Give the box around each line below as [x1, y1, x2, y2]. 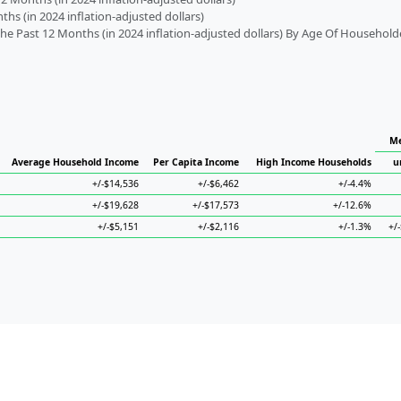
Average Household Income [12, 156, 139, 168]
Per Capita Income [153, 156, 239, 168]
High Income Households [256, 156, 371, 168]
